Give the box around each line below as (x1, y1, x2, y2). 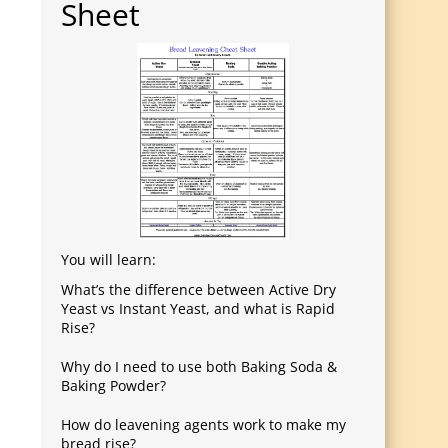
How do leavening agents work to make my (61, 415, 346, 435)
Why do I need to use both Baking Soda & (61, 357, 337, 377)
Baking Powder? (61, 376, 166, 396)
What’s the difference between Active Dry (61, 280, 336, 300)
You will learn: (61, 250, 156, 270)
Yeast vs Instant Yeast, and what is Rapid (61, 299, 335, 319)
